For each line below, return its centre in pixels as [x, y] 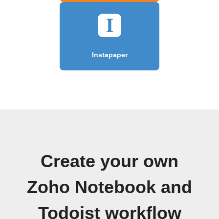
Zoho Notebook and [109, 187]
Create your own [109, 161]
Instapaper [109, 55]
